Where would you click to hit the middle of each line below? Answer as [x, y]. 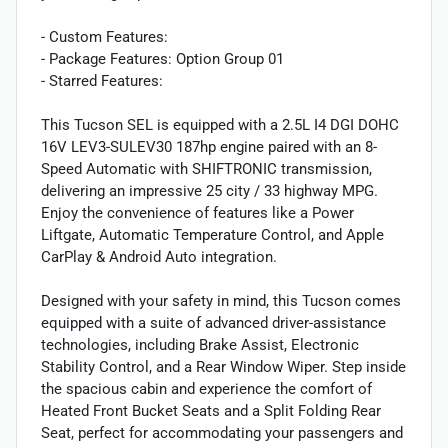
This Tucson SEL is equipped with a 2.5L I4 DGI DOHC [220, 125]
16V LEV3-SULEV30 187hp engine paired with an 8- [209, 147]
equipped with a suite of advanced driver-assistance [213, 323]
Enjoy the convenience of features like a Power [197, 213]
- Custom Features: [104, 37]
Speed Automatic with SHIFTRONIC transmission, [206, 169]
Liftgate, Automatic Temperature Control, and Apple [212, 235]
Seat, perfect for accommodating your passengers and [222, 433]
